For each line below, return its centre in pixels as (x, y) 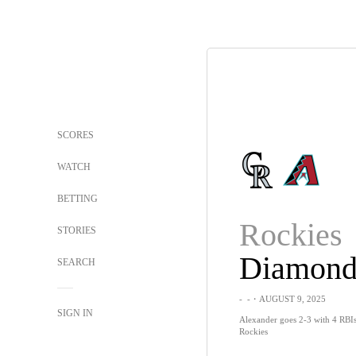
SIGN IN (75, 313)
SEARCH (77, 262)
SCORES (75, 135)
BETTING (77, 199)
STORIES (77, 230)
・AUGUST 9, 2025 (288, 299)
